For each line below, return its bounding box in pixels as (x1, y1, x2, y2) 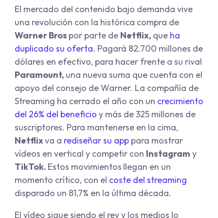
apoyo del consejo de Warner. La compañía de (15, 82, 199, 94)
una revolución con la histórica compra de (15, 17, 179, 28)
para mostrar (131, 135, 183, 146)
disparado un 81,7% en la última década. (15, 187, 171, 199)
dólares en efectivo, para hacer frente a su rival (15, 56, 202, 68)
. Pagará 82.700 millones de (93, 43, 203, 54)
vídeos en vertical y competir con (15, 148, 146, 160)
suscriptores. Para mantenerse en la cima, (15, 122, 178, 133)
